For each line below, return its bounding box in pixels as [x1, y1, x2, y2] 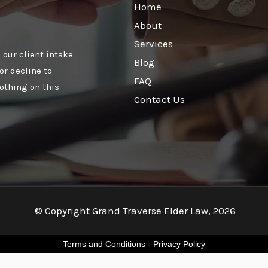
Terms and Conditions [63, 239, 145, 249]
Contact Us [134, 93, 185, 105]
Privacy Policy [153, 239, 205, 249]
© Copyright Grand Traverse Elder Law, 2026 [32, 204, 236, 217]
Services [134, 37, 173, 50]
